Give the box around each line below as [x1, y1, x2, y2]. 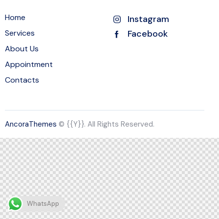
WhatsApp [27, 199, 59, 208]
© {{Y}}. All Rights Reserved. [57, 119, 154, 129]
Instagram [128, 13, 169, 25]
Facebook [128, 28, 168, 40]
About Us [5, 44, 39, 54]
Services [5, 28, 35, 38]
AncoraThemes [5, 119, 57, 129]
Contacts [5, 75, 39, 85]
